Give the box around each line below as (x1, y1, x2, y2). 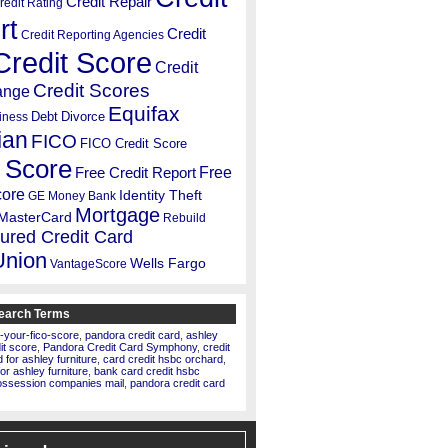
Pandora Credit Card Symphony (43, 341, 197, 353)
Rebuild (163, 211, 206, 225)
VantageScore (50, 257, 127, 271)
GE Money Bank (28, 189, 116, 203)
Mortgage (75, 204, 160, 226)
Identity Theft (119, 187, 202, 203)
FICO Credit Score (80, 136, 187, 151)
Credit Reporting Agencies (21, 28, 164, 42)
